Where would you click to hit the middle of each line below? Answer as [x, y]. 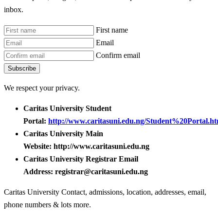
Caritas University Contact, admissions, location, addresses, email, [105, 192]
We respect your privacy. [42, 88]
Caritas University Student [67, 109]
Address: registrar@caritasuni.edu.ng [86, 172]
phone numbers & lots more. [47, 204]
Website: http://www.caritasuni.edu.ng [86, 146]
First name [112, 30]
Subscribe [22, 68]
